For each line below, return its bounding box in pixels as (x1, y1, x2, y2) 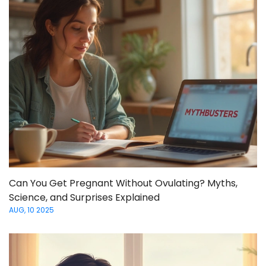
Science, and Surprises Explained (9, 190, 160, 204)
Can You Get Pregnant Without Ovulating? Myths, (9, 176, 237, 190)
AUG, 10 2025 (9, 204, 54, 215)
